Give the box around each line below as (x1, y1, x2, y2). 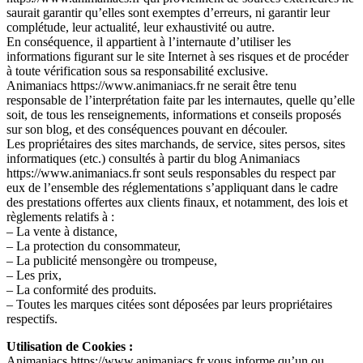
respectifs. (6, 311, 58, 326)
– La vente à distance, (6, 224, 117, 238)
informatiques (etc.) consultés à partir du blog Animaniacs (6, 151, 300, 165)
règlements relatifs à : (6, 209, 114, 224)
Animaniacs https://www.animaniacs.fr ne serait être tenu (6, 78, 297, 92)
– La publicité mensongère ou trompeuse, (6, 253, 217, 267)
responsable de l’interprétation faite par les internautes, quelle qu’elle (6, 92, 355, 107)
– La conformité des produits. (6, 282, 156, 297)
